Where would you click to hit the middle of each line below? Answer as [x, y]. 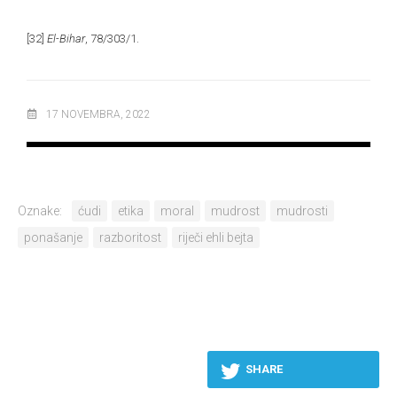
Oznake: [40, 210]
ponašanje [53, 237]
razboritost [130, 237]
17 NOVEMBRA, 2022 [98, 114]
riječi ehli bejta [216, 237]
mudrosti [302, 210]
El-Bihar [66, 38]
